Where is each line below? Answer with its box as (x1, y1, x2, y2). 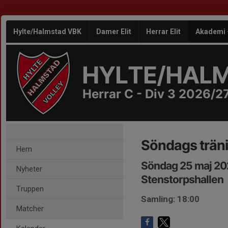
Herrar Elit (146, 27, 181, 36)
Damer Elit (96, 27, 131, 36)
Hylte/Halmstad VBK (13, 27, 81, 36)
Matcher (16, 204, 44, 213)
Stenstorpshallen (141, 173, 223, 186)
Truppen (16, 184, 44, 193)
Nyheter (16, 164, 42, 174)
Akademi (195, 27, 227, 36)
